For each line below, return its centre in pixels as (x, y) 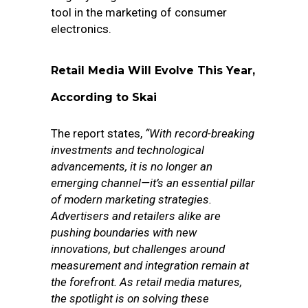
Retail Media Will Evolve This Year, (153, 70)
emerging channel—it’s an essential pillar (153, 183)
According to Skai (104, 97)
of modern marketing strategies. (131, 199)
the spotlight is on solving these (130, 298)
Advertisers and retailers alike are (136, 216)
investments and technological (128, 150)
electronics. (81, 29)
